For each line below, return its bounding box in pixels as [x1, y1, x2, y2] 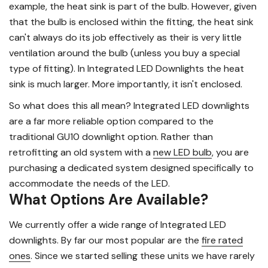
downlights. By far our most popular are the [9, 234, 202, 247]
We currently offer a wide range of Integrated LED [9, 218, 226, 232]
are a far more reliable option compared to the [9, 115, 214, 128]
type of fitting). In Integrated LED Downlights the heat [9, 62, 244, 75]
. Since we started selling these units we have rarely [31, 249, 255, 263]
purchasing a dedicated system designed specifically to [9, 162, 254, 175]
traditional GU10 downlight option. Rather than [9, 130, 213, 144]
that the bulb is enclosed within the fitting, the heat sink [9, 16, 254, 29]
